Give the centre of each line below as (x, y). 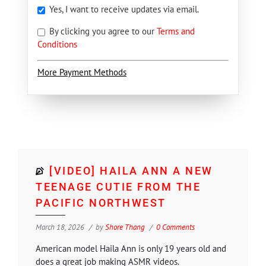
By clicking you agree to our (102, 31)
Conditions (57, 44)
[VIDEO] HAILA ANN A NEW (131, 170)
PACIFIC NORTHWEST (101, 202)
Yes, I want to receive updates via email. (123, 9)
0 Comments (175, 227)
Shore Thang (125, 227)
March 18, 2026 (60, 227)
